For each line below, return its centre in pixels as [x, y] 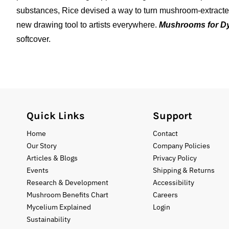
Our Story [42, 145]
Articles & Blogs [52, 158]
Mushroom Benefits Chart [67, 194]
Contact [166, 133]
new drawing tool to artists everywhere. [88, 25]
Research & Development [67, 182]
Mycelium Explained [59, 207]
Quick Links [56, 116]
